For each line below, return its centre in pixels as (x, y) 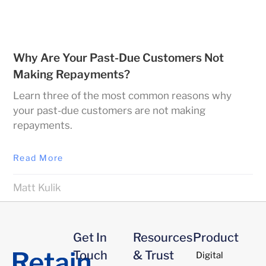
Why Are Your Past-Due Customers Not (119, 58)
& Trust (154, 255)
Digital (209, 255)
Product (216, 237)
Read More (38, 157)
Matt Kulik (37, 187)
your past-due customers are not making (110, 110)
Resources (163, 237)
